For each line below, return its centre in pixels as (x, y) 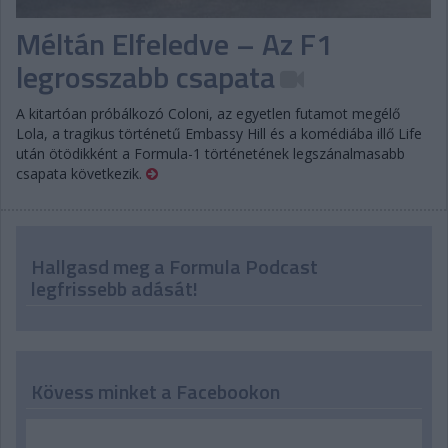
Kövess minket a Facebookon (155, 391)
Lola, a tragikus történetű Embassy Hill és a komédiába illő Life (219, 133)
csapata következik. (81, 173)
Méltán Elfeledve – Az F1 (174, 43)
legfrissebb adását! (114, 288)
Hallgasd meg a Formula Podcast (174, 266)
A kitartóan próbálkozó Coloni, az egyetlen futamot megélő (208, 113)
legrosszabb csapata (145, 76)
